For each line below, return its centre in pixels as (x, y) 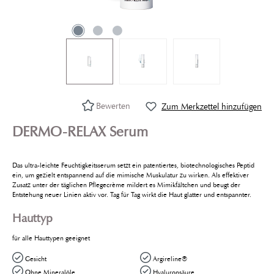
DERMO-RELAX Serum (80, 132)
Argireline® (170, 259)
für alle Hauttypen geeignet (51, 238)
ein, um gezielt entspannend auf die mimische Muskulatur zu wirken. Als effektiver (131, 175)
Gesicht (35, 259)
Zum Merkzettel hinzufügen (212, 106)
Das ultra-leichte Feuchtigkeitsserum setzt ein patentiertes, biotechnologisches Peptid (133, 165)
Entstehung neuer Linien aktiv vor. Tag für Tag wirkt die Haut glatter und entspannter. (132, 194)
